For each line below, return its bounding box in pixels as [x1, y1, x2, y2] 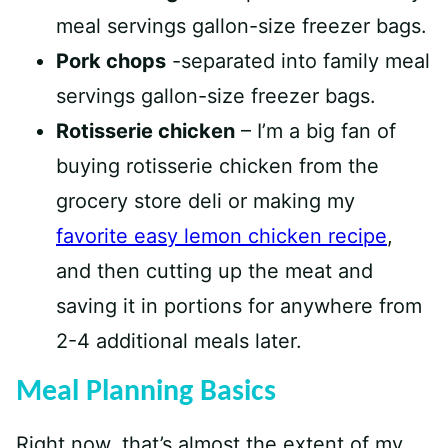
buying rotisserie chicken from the [56, 154, 379, 178]
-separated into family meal [166, 49, 430, 73]
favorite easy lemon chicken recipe [56, 224, 387, 248]
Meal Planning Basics [16, 377, 276, 408]
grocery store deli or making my [56, 189, 355, 213]
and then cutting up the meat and [56, 259, 373, 283]
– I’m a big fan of [235, 119, 396, 143]
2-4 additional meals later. [56, 329, 302, 353]
